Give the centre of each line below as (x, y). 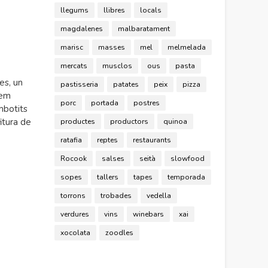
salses (113, 158)
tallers (108, 177)
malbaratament (144, 28)
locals (151, 10)
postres (147, 103)
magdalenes (82, 28)
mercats (74, 66)
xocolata (75, 232)
